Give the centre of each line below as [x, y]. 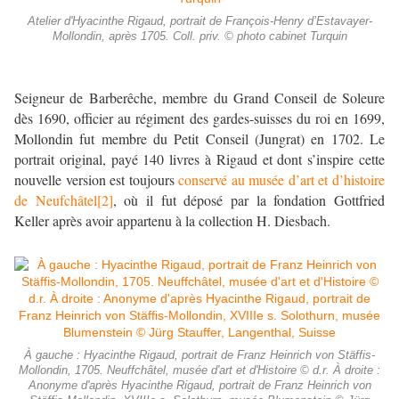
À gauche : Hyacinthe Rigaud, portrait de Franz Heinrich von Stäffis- [199, 356]
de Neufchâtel [56, 200]
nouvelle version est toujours [97, 180]
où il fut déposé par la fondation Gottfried [255, 200]
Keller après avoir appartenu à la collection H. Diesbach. [172, 221]
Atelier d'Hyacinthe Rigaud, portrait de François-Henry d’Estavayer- [199, 22]
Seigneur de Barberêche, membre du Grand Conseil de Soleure [199, 98]
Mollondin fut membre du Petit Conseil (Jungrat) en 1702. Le [199, 139]
